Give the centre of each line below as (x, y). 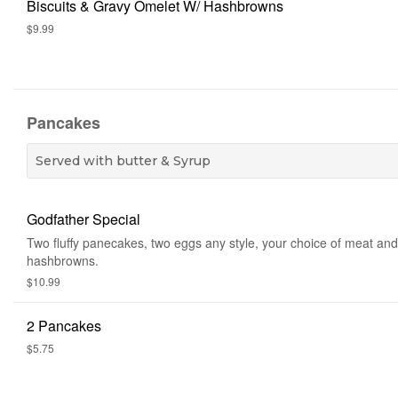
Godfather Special (84, 219)
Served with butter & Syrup (123, 161)
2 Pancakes (64, 326)
